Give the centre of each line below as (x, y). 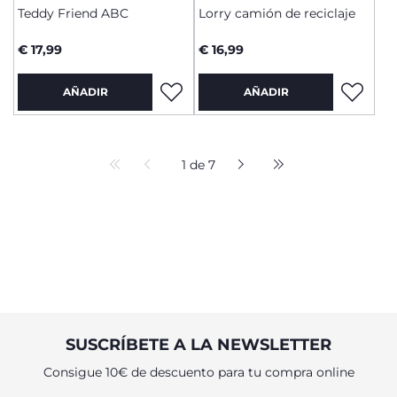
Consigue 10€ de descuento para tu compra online (198, 372)
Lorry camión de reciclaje (277, 13)
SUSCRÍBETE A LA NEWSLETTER (198, 345)
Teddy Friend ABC (73, 13)
